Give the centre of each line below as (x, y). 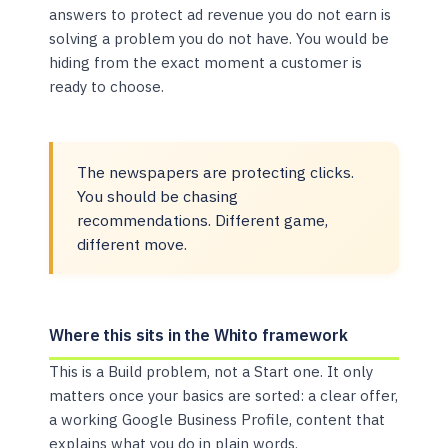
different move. (132, 243)
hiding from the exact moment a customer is (206, 62)
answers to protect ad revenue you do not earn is (220, 14)
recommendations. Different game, (203, 219)
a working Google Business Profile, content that (217, 419)
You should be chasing (158, 195)
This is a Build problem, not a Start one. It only (211, 371)
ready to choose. (107, 86)
